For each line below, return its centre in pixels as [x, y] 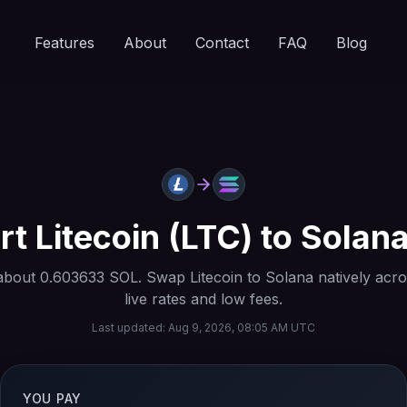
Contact [222, 42]
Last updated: [130, 328]
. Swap [164, 277]
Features [64, 42]
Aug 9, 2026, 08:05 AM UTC [242, 328]
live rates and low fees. [203, 299]
